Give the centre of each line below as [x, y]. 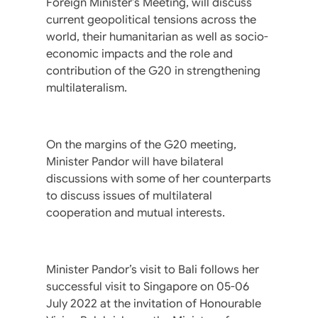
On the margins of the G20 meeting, [141, 144]
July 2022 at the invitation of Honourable [154, 303]
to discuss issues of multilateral [129, 196]
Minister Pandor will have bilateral [135, 161]
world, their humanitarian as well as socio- [157, 37]
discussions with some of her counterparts [159, 179]
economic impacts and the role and [139, 54]
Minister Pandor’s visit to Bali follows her [153, 269]
